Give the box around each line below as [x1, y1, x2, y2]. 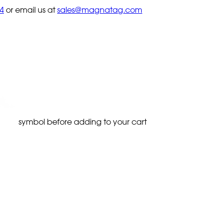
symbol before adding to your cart [17, 116, 147, 127]
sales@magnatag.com [57, 4, 142, 15]
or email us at [6, 4, 57, 15]
